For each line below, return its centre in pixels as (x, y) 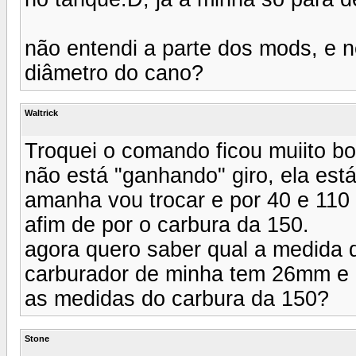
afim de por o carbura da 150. (167, 224)
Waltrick (41, 112)
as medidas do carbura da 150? (177, 298)
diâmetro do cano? (114, 73)
